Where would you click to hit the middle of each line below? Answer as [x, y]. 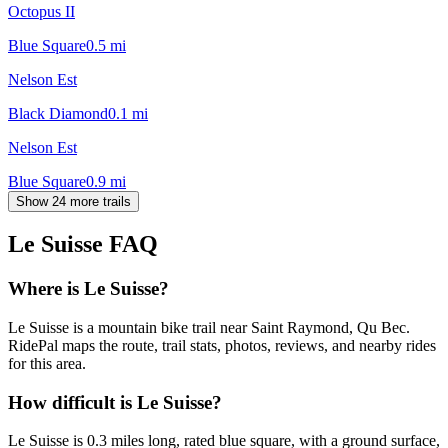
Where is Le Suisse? [88, 289]
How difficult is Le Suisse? [115, 402]
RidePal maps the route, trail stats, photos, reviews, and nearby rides [222, 346]
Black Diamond [58, 113]
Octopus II [41, 11]
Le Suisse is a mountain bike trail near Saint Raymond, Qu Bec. [209, 328]
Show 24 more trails [73, 201]
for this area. [47, 364]
